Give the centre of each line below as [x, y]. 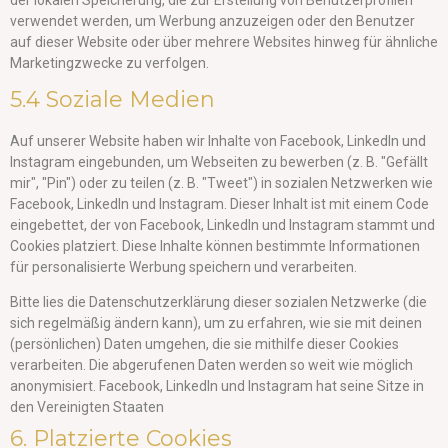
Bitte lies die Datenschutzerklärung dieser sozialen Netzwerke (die [218, 302]
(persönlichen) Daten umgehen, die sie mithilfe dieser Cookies [204, 344]
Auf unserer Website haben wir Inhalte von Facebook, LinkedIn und [218, 141]
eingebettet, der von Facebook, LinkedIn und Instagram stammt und [222, 225]
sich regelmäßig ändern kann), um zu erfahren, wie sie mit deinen [216, 323]
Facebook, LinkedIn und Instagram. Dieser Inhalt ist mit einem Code [219, 204]
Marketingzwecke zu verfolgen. [109, 63]
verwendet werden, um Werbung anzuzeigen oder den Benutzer [212, 21]
